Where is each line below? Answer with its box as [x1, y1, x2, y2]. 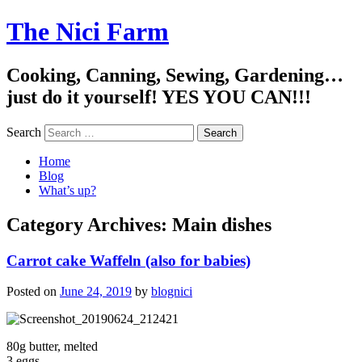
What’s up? [39, 183, 96, 197]
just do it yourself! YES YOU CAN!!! [6, 86, 311, 107]
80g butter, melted [6, 339, 98, 354]
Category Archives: [6, 213, 172, 235]
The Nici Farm [6, 17, 169, 47]
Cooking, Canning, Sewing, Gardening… [6, 64, 343, 86]
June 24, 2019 [60, 284, 132, 299]
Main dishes [172, 213, 271, 235]
